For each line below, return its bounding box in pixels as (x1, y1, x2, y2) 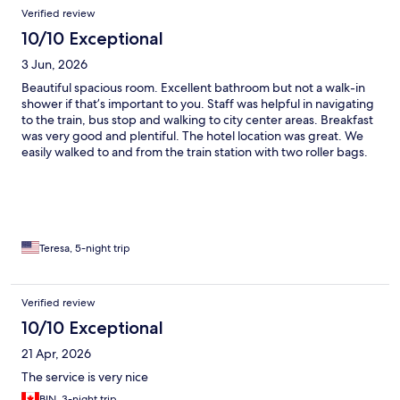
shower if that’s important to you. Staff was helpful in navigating (21, 96, 374, 112)
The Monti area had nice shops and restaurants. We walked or (21, 160, 362, 177)
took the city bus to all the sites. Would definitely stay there (21, 176, 347, 193)
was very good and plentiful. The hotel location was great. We (21, 128, 363, 145)
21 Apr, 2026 (21, 346, 91, 362)
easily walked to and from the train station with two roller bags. (21, 144, 368, 161)
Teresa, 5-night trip (39, 241, 130, 256)
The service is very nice (21, 369, 148, 386)
